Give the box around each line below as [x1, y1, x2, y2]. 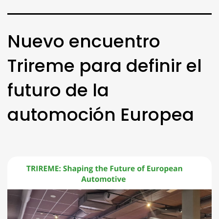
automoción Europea [7, 102, 194, 127]
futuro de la [7, 77, 109, 103]
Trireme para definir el [7, 53, 202, 78]
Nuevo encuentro [7, 28, 160, 54]
